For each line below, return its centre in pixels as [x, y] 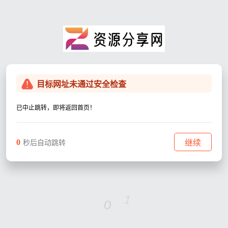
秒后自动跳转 [44, 142]
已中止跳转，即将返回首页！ [56, 108]
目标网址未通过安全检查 [81, 84]
